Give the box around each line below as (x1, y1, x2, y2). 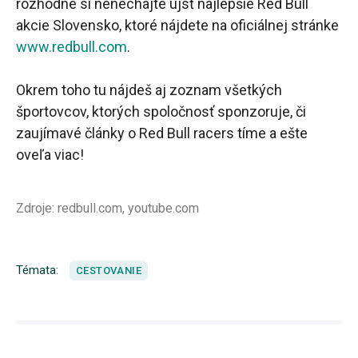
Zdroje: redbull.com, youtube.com (16, 200, 199, 216)
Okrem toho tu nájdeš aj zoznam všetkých (16, 81, 282, 98)
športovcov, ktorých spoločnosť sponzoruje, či (16, 102, 306, 120)
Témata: (16, 262, 58, 277)
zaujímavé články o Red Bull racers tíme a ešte (16, 124, 308, 141)
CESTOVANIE (76, 264, 141, 276)
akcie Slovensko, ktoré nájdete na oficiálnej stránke (16, 16, 339, 34)
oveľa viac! (16, 145, 84, 163)
